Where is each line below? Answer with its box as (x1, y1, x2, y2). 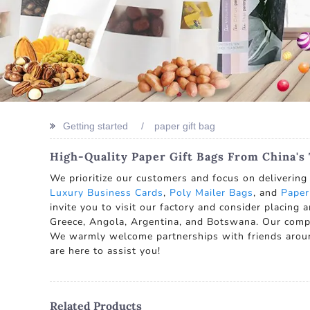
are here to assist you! (50, 244, 161, 257)
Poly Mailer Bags (170, 186, 253, 199)
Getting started (63, 120, 128, 131)
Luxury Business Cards (50, 186, 163, 199)
